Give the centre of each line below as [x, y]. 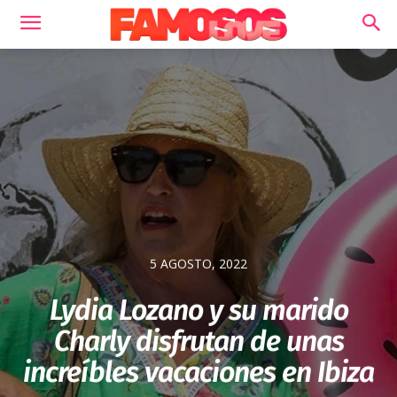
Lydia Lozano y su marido [198, 311]
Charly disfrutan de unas [198, 342]
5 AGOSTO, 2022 [198, 264]
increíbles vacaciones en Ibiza [198, 373]
